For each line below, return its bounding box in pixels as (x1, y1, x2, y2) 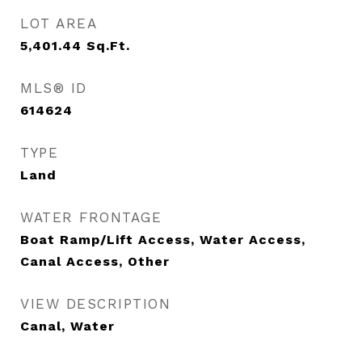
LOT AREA (20, 15, 97, 32)
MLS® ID (20, 80, 87, 96)
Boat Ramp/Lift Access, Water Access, (20, 232, 305, 247)
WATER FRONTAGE (20, 209, 162, 225)
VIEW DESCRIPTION (20, 296, 170, 312)
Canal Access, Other (20, 254, 170, 269)
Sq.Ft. (86, 38, 130, 53)
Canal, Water (20, 318, 115, 334)
